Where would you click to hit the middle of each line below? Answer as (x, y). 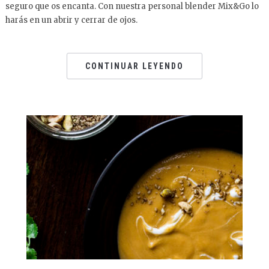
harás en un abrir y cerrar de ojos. (71, 20)
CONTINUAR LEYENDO (134, 66)
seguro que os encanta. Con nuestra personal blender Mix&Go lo (132, 6)
